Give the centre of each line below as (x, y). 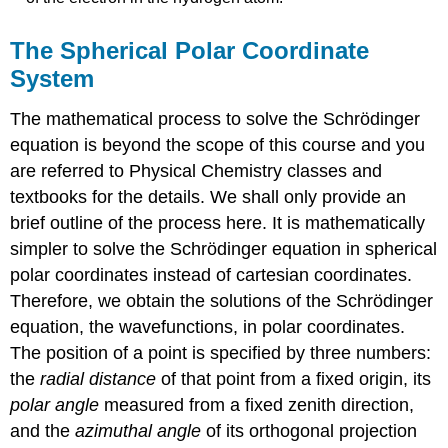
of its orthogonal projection (309, 430)
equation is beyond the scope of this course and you (218, 144)
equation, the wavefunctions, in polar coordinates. (208, 326)
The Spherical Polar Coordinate (190, 50)
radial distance (98, 378)
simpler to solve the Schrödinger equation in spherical (224, 248)
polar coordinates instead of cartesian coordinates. (211, 274)
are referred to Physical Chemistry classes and (196, 170)
